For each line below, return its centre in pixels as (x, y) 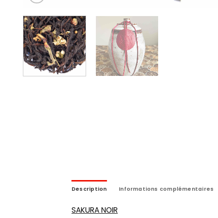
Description (89, 189)
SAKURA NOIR (95, 210)
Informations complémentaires (166, 189)
